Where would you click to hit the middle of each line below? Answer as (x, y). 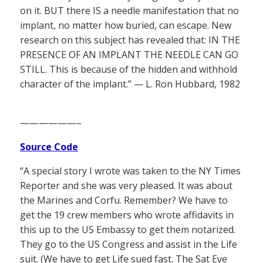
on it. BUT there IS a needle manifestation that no (129, 11)
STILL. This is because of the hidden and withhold (129, 70)
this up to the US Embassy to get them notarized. (128, 230)
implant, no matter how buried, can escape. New (126, 26)
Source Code (49, 147)
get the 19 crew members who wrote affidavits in (127, 215)
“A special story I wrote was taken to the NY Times (130, 171)
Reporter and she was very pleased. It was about (126, 186)
